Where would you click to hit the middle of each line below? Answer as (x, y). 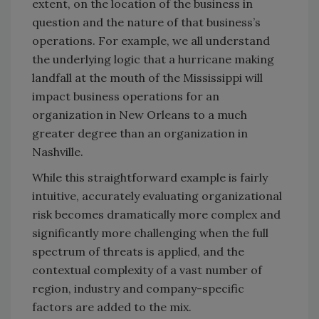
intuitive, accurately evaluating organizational (157, 196)
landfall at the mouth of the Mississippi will (147, 78)
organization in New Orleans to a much (140, 115)
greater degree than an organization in (140, 134)
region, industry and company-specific (138, 289)
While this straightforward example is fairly (150, 178)
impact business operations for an (126, 96)
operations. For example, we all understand (151, 41)
